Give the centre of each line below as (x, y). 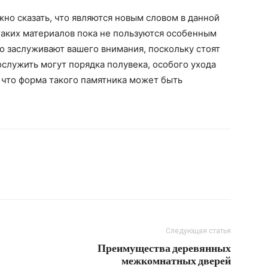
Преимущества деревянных (164, 248)
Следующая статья (198, 231)
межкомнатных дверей (176, 260)
